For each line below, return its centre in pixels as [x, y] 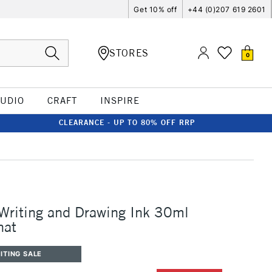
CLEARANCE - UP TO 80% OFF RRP [127, 122]
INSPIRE [120, 100]
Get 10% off [155, 9]
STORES [129, 53]
